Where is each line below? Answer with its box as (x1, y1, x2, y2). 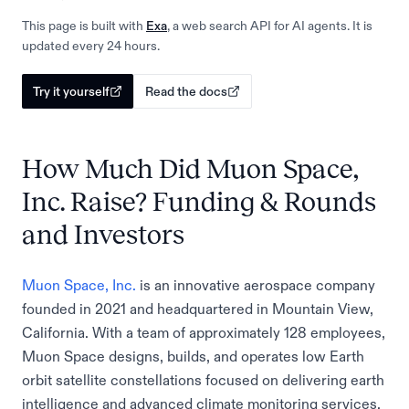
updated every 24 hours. (22, 39, 160, 52)
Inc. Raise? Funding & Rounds (22, 187, 376, 216)
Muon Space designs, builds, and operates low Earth (22, 349, 364, 363)
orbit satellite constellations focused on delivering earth (22, 372, 384, 387)
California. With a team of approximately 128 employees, (22, 325, 385, 340)
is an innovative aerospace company (136, 278, 375, 292)
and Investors (22, 220, 184, 249)
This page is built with (22, 19, 143, 32)
